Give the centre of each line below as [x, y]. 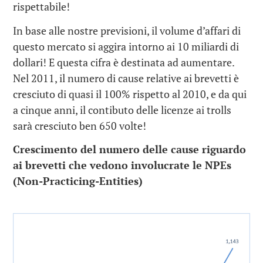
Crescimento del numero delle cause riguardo [130, 149]
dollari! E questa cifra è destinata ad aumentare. [124, 62]
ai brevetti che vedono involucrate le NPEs [122, 165]
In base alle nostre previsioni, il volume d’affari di [127, 30]
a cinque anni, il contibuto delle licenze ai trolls [122, 109]
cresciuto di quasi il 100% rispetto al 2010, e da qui [130, 94]
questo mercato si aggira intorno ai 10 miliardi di [126, 46]
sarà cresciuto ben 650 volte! [80, 125]
